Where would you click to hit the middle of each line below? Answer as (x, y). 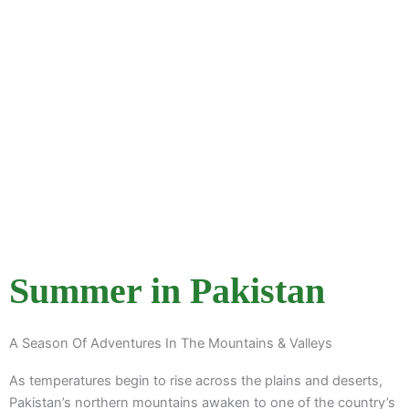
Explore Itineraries (103, 64)
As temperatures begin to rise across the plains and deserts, (196, 380)
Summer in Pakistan (167, 290)
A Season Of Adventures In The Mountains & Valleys (171, 343)
